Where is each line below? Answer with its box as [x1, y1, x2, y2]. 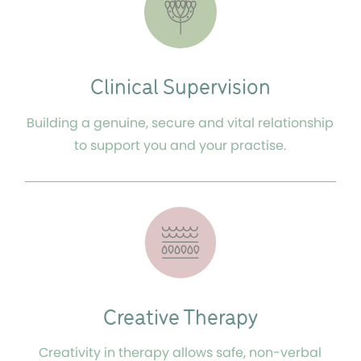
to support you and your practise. [74, 135, 287, 155]
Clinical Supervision [89, 76, 271, 100]
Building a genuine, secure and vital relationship [27, 113, 334, 132]
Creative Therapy [102, 306, 258, 330]
